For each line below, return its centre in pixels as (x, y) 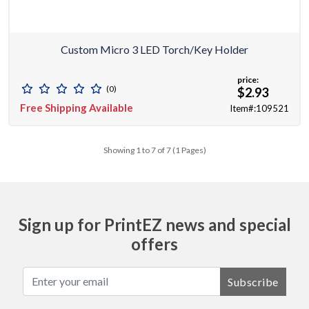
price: (248, 80)
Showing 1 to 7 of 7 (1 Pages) (154, 150)
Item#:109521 (259, 109)
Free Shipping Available (77, 108)
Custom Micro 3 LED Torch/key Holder (154, 50)
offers (154, 244)
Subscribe (253, 281)
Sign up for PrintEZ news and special (154, 225)
